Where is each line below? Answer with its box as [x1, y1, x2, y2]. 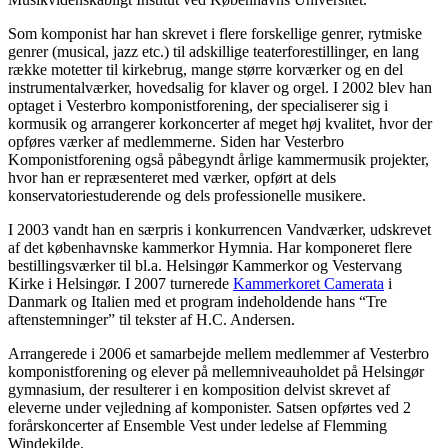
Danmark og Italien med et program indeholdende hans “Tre [8, 292, 387, 310]
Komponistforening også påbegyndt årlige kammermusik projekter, [8, 150, 429, 168]
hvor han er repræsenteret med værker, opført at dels [8, 168, 336, 186]
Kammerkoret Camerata [233, 274, 384, 292]
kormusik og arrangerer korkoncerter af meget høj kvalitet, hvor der [8, 114, 432, 132]
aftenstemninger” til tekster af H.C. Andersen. [8, 310, 295, 328]
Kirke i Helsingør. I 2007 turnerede [8, 274, 233, 292]
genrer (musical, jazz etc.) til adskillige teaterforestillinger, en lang [8, 42, 419, 60]
